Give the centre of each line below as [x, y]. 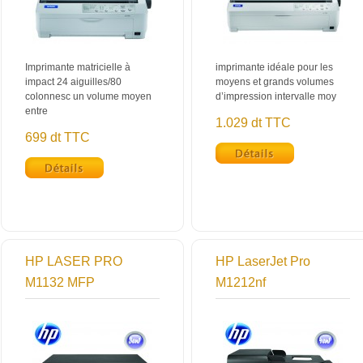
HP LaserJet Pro [263, 261]
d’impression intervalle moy [276, 96]
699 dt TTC [58, 137]
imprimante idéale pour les [274, 67]
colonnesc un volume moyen [88, 96]
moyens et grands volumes [275, 82]
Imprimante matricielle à [78, 67]
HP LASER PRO [74, 261]
